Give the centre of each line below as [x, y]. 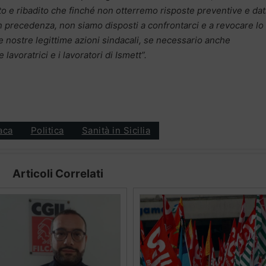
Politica [47, 131]
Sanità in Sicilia [116, 131]
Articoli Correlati [58, 173]
